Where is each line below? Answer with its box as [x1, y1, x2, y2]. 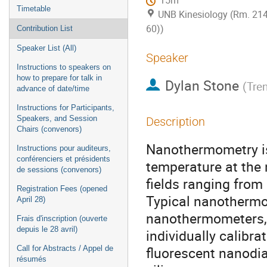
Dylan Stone [164, 76, 239, 95]
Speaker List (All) [17, 44, 76, 52]
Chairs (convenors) [17, 125, 82, 133]
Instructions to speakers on [17, 63, 111, 72]
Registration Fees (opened [17, 184, 107, 193]
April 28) [17, 195, 45, 204]
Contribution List [17, 24, 73, 33]
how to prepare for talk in [17, 73, 102, 82]
